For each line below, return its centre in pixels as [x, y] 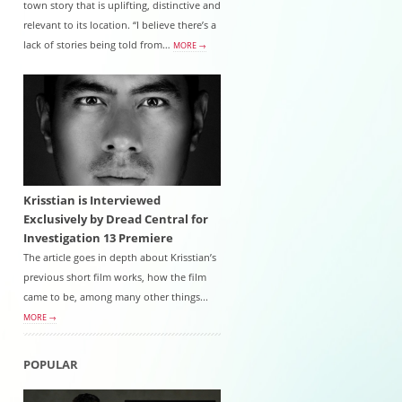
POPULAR [51, 365]
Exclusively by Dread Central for [116, 220]
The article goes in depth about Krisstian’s [120, 258]
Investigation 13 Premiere [98, 239]
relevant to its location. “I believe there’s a [120, 26]
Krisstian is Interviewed [92, 201]
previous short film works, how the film [115, 278]
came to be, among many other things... [116, 297]
